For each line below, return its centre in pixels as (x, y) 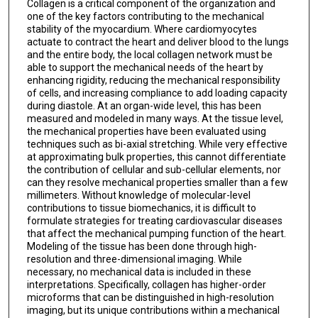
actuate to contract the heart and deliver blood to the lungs (158, 42)
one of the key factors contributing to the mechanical (145, 16)
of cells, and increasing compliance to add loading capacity (157, 93)
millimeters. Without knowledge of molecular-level (138, 195)
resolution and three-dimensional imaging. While (134, 259)
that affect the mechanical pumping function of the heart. (156, 233)
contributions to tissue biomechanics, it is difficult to (141, 208)
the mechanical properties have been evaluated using (146, 131)
